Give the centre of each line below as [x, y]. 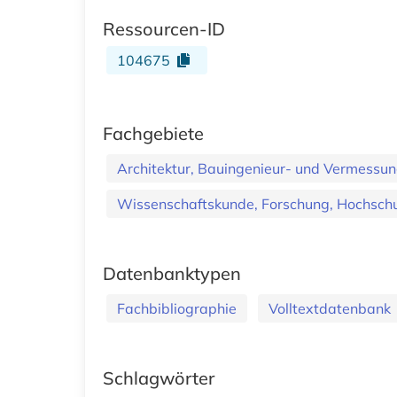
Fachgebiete [153, 133]
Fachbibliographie [177, 308]
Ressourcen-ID [164, 28]
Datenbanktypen [172, 273]
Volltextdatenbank [330, 308]
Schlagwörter [159, 378]
